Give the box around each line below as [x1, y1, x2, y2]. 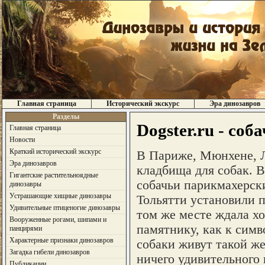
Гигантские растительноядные [9, 171, 98, 179]
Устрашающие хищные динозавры [9, 192, 111, 200]
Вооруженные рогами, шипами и [9, 215, 106, 224]
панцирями [9, 224, 42, 232]
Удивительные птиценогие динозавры [9, 203, 120, 212]
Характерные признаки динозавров [9, 236, 114, 244]
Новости [9, 135, 35, 144]
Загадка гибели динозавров [9, 248, 90, 256]
